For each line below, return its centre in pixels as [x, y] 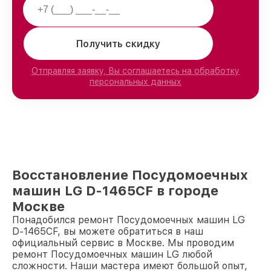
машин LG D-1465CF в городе [115, 191]
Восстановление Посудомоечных [130, 175]
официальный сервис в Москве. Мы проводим [123, 243]
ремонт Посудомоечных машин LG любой [112, 255]
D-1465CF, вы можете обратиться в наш [108, 232]
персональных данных [135, 82]
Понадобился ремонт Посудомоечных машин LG [129, 220]
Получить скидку [118, 44]
